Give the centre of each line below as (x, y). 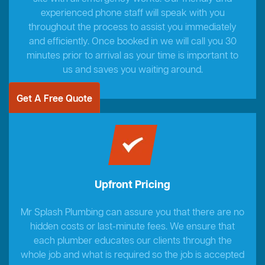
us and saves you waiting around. (132, 71)
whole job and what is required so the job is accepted (132, 256)
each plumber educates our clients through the (132, 242)
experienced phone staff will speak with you (132, 14)
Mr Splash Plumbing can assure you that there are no (132, 213)
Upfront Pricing (132, 185)
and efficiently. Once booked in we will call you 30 (132, 42)
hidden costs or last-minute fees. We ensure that (132, 227)
